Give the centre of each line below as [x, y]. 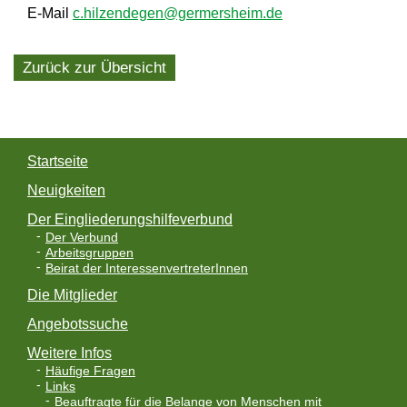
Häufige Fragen [90, 371]
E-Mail [50, 13]
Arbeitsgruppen [89, 253]
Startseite [58, 161]
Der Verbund [82, 238]
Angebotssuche [78, 324]
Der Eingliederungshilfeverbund [130, 219]
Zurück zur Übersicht [94, 67]
